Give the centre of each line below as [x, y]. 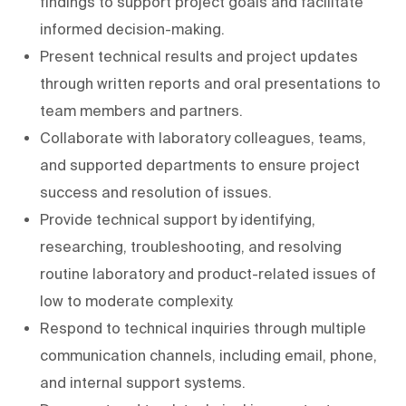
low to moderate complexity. [137, 300]
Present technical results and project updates [199, 56]
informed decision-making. [132, 29]
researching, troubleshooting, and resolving [191, 246]
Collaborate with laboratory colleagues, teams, [203, 137]
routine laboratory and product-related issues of [208, 273]
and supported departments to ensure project [200, 164]
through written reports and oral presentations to [210, 83]
